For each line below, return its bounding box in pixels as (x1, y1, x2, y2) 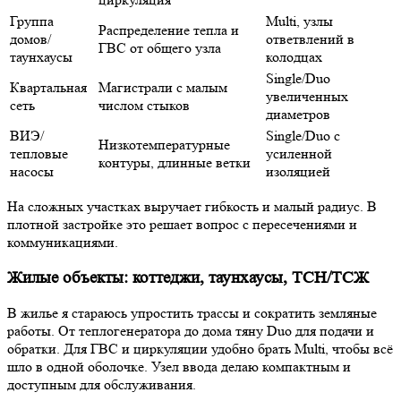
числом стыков (98, 97, 190, 115)
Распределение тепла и (98, 21, 239, 39)
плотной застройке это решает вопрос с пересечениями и (7, 216, 357, 234)
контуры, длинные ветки (98, 154, 251, 172)
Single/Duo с (266, 127, 340, 145)
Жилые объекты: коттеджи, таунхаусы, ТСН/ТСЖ (7, 268, 369, 287)
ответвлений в (266, 30, 354, 48)
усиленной (266, 145, 332, 163)
